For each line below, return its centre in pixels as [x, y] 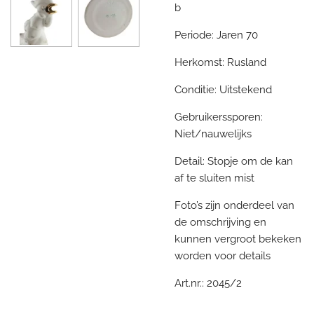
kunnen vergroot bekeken [238, 239]
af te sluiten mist [214, 178]
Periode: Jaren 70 [216, 35]
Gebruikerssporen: [219, 117]
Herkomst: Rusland [220, 62]
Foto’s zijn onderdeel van [234, 205]
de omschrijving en [220, 222]
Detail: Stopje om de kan [234, 161]
